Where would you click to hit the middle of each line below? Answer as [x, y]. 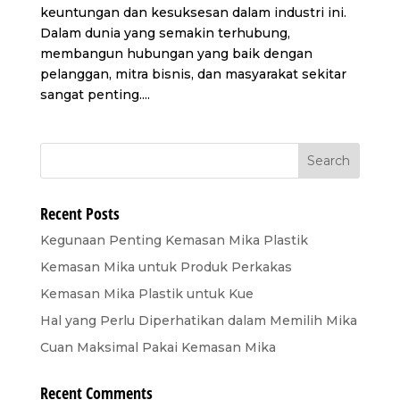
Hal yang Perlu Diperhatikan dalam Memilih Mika [198, 321]
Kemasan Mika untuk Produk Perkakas [166, 267]
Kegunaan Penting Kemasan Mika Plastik [174, 241]
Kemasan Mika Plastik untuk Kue [146, 294]
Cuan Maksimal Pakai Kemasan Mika [158, 348]
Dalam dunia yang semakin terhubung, [165, 33]
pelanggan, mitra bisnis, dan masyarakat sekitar [193, 75]
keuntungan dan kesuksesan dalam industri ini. [193, 13]
